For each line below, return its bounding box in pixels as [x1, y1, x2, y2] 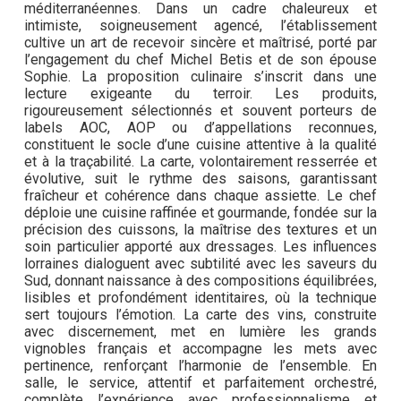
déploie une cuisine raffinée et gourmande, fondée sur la [24, 204, 377, 222]
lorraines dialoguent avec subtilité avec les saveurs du [24, 255, 377, 273]
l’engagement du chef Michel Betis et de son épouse [24, 51, 377, 69]
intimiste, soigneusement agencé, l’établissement [24, 17, 377, 35]
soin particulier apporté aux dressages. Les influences [24, 238, 377, 256]
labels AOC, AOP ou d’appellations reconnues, [24, 119, 377, 137]
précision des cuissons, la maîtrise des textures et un [24, 221, 377, 239]
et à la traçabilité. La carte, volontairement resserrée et [24, 153, 377, 171]
